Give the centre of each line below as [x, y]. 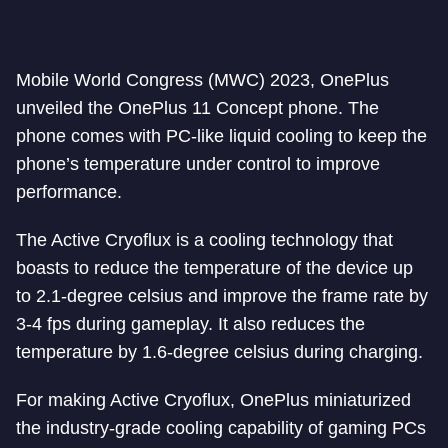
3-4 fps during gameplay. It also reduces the [190, 324]
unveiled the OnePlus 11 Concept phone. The [197, 108]
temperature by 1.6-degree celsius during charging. [219, 352]
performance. [69, 192]
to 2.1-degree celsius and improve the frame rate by [222, 296]
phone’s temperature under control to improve [198, 164]
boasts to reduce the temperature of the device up [214, 268]
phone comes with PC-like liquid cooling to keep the [221, 136]
